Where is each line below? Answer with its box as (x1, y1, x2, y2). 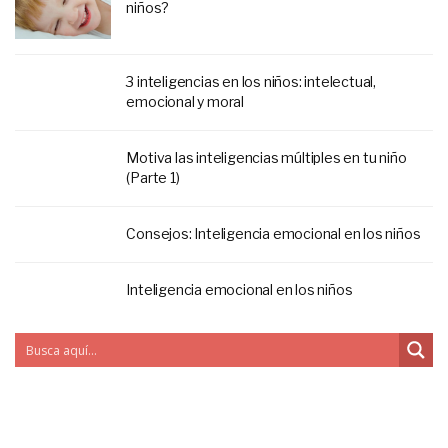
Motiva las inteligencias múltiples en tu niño (126, 148, 407, 166)
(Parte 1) (126, 168, 180, 186)
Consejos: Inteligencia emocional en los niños (126, 224, 421, 242)
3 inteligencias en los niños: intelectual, (126, 72, 377, 90)
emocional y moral (126, 92, 245, 110)
